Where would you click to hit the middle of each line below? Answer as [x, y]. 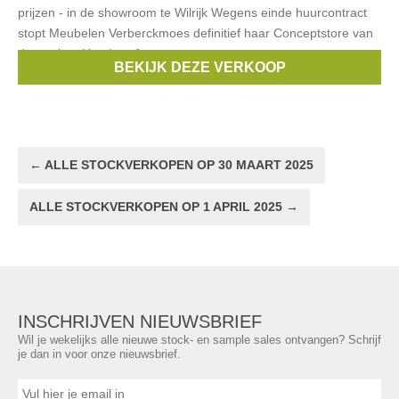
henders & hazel [182, 74]
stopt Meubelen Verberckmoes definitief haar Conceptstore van [195, 33]
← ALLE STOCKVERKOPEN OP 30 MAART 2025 [171, 165]
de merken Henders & [80, 53]
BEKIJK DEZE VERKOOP [199, 67]
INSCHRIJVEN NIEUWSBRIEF [140, 322]
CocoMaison [276, 74]
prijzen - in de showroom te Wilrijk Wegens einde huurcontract [192, 12]
